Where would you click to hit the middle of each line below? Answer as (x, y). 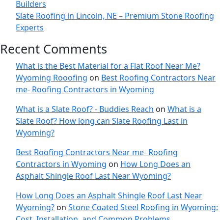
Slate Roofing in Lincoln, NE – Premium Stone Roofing (115, 16)
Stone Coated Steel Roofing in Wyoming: (143, 207)
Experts (30, 28)
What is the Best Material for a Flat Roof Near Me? (108, 66)
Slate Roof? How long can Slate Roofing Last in (102, 121)
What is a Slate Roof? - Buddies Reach (85, 109)
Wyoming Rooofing (52, 78)
